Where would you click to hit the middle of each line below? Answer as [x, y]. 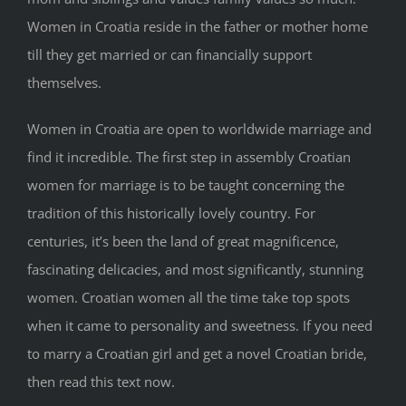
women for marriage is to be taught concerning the [186, 185]
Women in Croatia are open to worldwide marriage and [199, 129]
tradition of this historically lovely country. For [171, 213]
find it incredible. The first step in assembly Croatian [189, 157]
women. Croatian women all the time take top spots [188, 298]
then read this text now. [101, 382]
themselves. [64, 83]
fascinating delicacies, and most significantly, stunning [195, 270]
